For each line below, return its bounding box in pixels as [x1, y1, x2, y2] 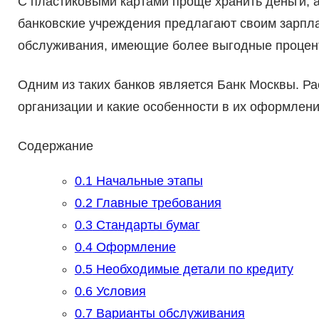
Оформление [92, 240, 176, 255]
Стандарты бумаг [92, 218, 200, 233]
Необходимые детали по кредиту [92, 262, 293, 277]
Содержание [17, 139, 93, 154]
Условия [92, 284, 146, 299]
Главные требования [92, 196, 221, 211]
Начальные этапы [92, 174, 203, 189]
